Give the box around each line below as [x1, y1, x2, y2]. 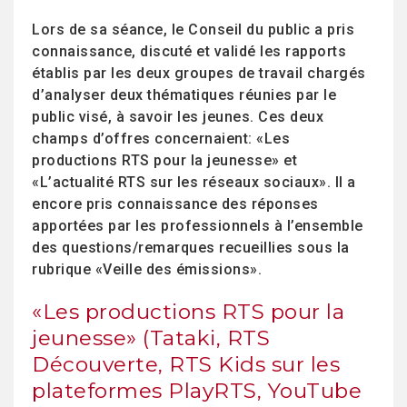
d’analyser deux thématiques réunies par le [32, 86, 336, 104]
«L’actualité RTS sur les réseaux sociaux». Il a [32, 174, 356, 191]
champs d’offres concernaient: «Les [32, 130, 290, 147]
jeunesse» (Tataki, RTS [32, 325, 270, 351]
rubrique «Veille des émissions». [32, 261, 262, 278]
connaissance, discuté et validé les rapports [32, 43, 346, 60]
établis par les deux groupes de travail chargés [32, 65, 366, 82]
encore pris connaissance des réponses [32, 195, 319, 213]
